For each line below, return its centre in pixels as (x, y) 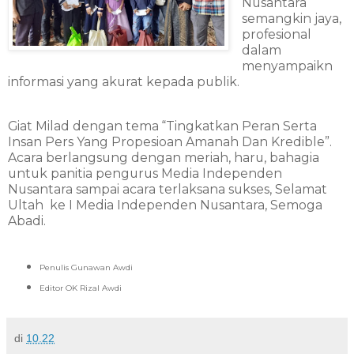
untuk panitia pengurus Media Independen (145, 174)
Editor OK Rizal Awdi (80, 288)
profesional (276, 35)
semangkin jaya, (291, 19)
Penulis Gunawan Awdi (86, 267)
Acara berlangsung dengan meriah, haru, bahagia (164, 158)
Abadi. (27, 221)
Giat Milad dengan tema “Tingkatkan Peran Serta (162, 126)
